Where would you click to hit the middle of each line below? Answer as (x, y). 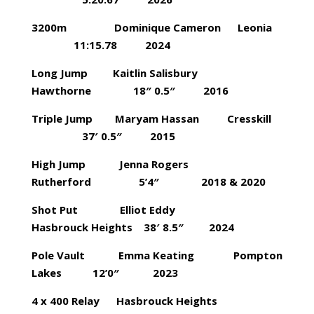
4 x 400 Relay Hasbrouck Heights (156, 301)
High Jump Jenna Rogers (131, 164)
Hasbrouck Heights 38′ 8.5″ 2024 (132, 227)
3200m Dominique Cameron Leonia (156, 27)
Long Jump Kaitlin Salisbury (128, 73)
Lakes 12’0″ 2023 (104, 273)
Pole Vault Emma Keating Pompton (157, 255)
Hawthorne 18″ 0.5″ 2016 (130, 90)
